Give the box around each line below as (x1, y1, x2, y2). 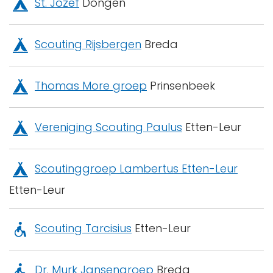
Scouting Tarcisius (35, 221, 132, 236)
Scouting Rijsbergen (35, 37, 141, 52)
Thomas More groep (35, 78, 147, 94)
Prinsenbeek (147, 78, 215, 94)
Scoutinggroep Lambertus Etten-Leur (35, 161, 238, 177)
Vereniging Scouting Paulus (35, 119, 182, 135)
